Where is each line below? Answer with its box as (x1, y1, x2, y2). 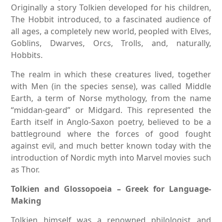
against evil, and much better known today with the (11, 140, 211, 151)
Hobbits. (11, 49, 43, 60)
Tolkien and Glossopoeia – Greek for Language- (11, 183, 211, 194)
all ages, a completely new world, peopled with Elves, (11, 25, 211, 37)
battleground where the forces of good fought (11, 128, 211, 139)
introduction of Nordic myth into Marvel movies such (11, 152, 211, 163)
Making (11, 195, 42, 206)
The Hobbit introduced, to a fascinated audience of (11, 13, 211, 25)
